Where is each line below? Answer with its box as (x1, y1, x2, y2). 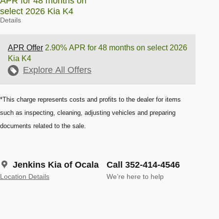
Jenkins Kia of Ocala (13, 160, 99, 170)
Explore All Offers (23, 65, 91, 75)
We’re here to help (107, 173, 164, 181)
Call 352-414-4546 (107, 160, 180, 170)
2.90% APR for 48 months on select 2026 (43, 44, 187, 52)
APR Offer (8, 44, 43, 52)
